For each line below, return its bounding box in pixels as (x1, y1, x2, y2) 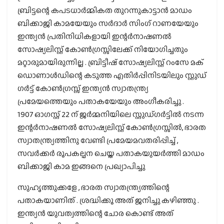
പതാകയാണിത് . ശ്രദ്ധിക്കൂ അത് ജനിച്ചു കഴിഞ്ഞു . (17, 194, 199, 206)
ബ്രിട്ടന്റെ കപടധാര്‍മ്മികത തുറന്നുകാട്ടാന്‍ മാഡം (17, 4, 192, 16)
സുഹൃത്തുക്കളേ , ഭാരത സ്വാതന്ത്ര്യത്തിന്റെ (17, 181, 169, 193)
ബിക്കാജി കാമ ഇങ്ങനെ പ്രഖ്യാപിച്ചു (17, 160, 145, 172)
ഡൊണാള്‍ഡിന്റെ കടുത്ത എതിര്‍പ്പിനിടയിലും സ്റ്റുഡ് (17, 69, 206, 81)
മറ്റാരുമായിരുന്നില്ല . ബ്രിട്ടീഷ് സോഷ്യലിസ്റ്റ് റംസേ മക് (17, 56, 203, 68)
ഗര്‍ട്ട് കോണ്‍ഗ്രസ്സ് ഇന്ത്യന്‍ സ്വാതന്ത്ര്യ (17, 82, 148, 94)
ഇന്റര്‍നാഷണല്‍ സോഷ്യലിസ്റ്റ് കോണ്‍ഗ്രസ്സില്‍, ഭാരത (17, 121, 206, 133)
